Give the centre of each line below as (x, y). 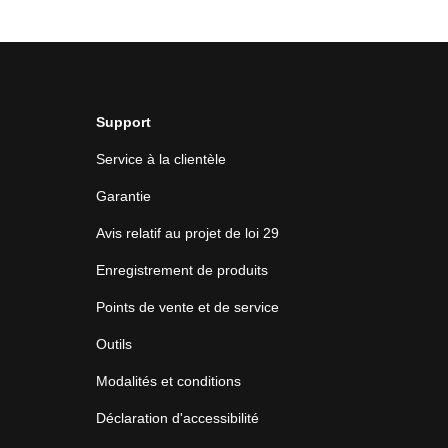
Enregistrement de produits (182, 270)
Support (123, 122)
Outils (114, 344)
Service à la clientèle (161, 159)
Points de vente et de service (187, 307)
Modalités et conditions (168, 381)
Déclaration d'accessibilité (177, 418)
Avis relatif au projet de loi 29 (187, 233)
